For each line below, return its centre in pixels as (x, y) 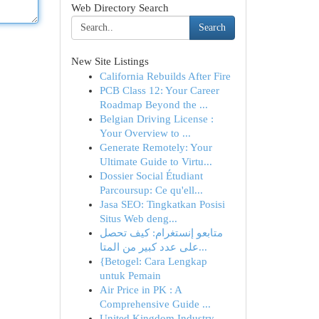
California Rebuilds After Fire (165, 76)
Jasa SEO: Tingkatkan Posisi (162, 204)
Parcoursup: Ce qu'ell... (151, 190)
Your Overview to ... (145, 133)
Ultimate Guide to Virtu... (156, 162)
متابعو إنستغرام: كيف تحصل (161, 233)
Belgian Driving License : (156, 119)
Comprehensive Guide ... (155, 304)
